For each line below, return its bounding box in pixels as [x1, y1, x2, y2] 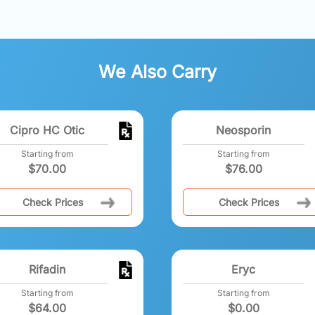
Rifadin [29, 262, 66, 276]
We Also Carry [98, 60, 217, 82]
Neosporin [216, 122, 271, 137]
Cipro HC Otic [10, 122, 85, 137]
